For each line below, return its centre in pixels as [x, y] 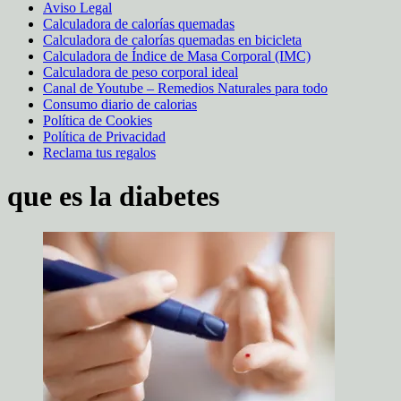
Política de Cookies [98, 120]
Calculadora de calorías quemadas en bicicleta [172, 39]
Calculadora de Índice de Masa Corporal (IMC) [177, 55]
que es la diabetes [113, 196]
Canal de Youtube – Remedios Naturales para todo [185, 88]
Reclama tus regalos [99, 152]
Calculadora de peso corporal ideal [141, 72]
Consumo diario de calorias [120, 104]
